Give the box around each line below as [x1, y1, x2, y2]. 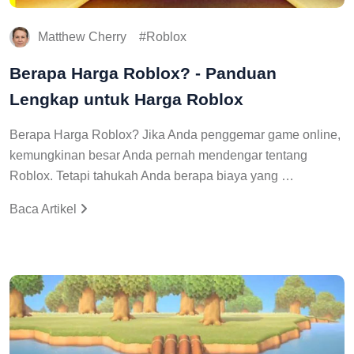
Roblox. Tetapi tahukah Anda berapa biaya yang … [9, 168, 294, 183]
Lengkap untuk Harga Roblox [9, 89, 243, 108]
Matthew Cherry [38, 29, 126, 43]
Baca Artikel [9, 201, 80, 216]
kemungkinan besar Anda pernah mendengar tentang [9, 148, 307, 162]
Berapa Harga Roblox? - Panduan [9, 63, 277, 82]
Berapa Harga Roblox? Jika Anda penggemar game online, [9, 127, 341, 141]
